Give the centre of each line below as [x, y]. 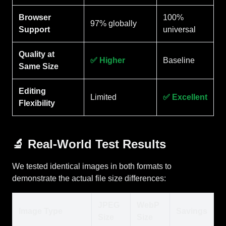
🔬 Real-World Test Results [89, 144]
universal [179, 30]
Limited [103, 97]
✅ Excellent [185, 97]
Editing [32, 91]
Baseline [179, 60]
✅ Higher [108, 60]
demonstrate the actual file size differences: [89, 178]
